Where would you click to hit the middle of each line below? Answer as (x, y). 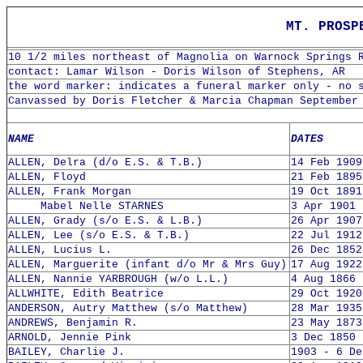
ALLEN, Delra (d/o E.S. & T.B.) (105, 162)
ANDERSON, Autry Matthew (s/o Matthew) (128, 308)
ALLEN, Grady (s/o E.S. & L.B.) (105, 221)
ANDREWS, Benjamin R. (73, 323)
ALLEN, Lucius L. (60, 250)
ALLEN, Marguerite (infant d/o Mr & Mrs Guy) (147, 265)
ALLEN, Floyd (47, 177)
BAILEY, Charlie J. (66, 352)
